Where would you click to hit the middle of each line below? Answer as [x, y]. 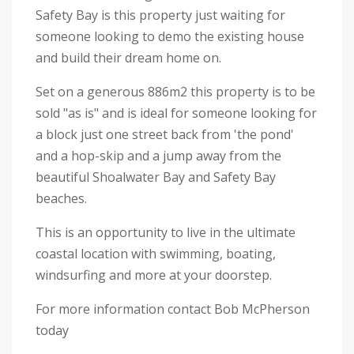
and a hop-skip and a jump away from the [158, 155]
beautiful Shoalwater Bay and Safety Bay [156, 177]
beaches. [61, 198]
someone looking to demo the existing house [170, 36]
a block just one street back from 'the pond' [165, 134]
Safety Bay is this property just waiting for [160, 15]
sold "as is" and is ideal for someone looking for [176, 113]
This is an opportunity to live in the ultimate [166, 232]
